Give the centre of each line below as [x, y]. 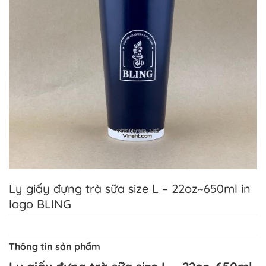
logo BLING [40, 204]
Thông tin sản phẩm [55, 247]
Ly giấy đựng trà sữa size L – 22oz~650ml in [130, 189]
